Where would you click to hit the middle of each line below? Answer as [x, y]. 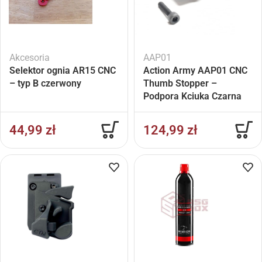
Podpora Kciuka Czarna [192, 96]
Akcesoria [30, 58]
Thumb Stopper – [180, 83]
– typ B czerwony [45, 83]
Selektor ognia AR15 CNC [63, 70]
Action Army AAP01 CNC [195, 70]
